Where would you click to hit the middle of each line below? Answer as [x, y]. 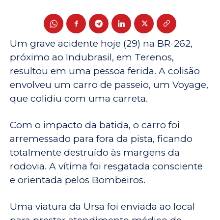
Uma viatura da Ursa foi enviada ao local [102, 207]
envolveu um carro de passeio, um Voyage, [109, 85]
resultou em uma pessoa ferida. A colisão [105, 71]
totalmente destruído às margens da [95, 153]
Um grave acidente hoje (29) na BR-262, [101, 44]
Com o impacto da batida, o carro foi [95, 125]
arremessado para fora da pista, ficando [101, 139]
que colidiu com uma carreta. [79, 99]
